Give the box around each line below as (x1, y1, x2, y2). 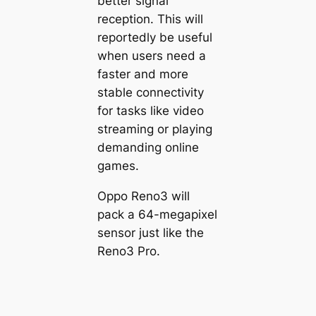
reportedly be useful (97, 30, 212, 45)
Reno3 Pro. (97, 243, 160, 258)
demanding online (97, 140, 199, 155)
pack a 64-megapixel (97, 207, 217, 221)
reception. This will (97, 12, 203, 27)
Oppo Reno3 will (97, 188, 190, 203)
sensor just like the (97, 225, 204, 240)
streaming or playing (97, 122, 212, 137)
